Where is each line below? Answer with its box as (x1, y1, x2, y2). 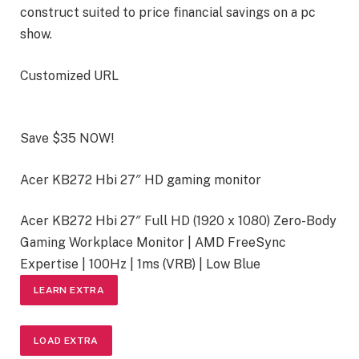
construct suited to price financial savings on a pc (20, 5, 316, 21)
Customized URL (20, 67, 119, 83)
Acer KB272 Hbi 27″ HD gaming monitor (20, 171, 261, 188)
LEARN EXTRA (34, 284, 104, 296)
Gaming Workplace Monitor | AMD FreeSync (20, 235, 286, 251)
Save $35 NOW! (20, 131, 114, 147)
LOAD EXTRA (34, 334, 99, 346)
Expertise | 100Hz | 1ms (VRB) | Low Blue (20, 256, 260, 272)
